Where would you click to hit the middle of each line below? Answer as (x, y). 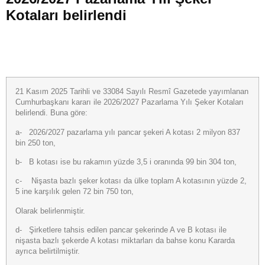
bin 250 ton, (35, 143)
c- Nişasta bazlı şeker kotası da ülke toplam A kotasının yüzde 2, (131, 181)
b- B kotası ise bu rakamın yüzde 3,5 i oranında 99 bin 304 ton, (126, 162)
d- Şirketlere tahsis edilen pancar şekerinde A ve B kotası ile (121, 230)
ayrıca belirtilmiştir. (48, 252)
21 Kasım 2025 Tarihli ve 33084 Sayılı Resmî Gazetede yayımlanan (132, 92)
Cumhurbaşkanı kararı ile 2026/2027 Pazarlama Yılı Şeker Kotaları (130, 103)
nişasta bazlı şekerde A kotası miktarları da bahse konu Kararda (125, 241)
